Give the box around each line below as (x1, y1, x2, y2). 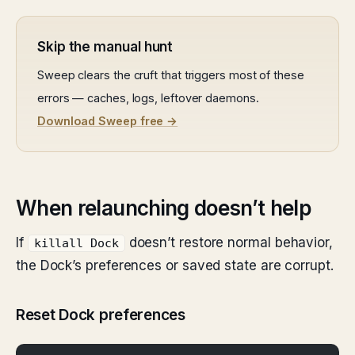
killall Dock (33, 237, 119, 250)
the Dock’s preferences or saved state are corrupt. (16, 258, 334, 273)
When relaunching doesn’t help (16, 196, 311, 220)
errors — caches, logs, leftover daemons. (37, 91, 259, 105)
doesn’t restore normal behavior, (124, 235, 333, 250)
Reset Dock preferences (16, 306, 185, 324)
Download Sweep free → (37, 114, 178, 128)
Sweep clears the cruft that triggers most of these (37, 68, 304, 82)
